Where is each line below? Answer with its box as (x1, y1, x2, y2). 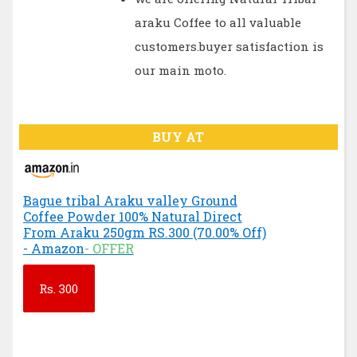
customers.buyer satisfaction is (134, 38, 324, 55)
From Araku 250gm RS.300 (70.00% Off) (22, 223, 266, 241)
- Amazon (22, 239, 84, 257)
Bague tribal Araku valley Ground (22, 191, 237, 209)
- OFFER (84, 239, 134, 257)
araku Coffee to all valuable (134, 14, 301, 31)
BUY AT (152, 127, 205, 145)
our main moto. (134, 62, 226, 79)
